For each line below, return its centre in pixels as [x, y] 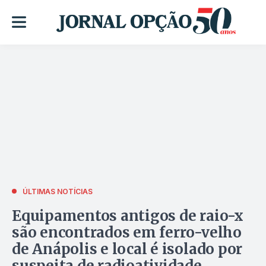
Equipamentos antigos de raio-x [128, 216]
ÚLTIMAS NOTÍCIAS [58, 191]
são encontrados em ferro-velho [127, 232]
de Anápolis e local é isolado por [127, 249]
